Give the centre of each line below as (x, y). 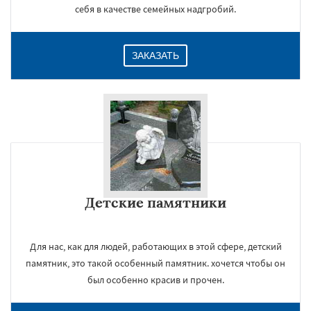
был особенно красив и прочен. (155, 280)
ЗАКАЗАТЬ (155, 56)
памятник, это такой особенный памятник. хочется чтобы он (155, 263)
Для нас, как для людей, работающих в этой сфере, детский (155, 246)
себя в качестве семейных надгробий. (155, 9)
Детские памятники (155, 202)
